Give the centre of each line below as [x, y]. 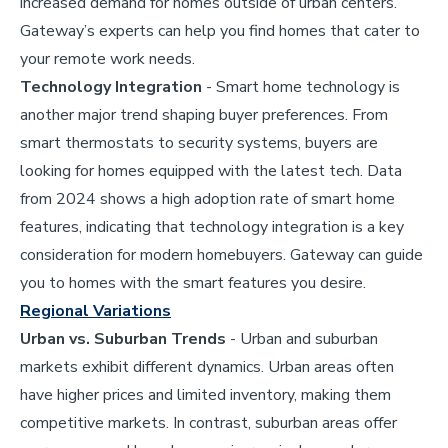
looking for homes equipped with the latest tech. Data [211, 170]
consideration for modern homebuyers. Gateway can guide [221, 254]
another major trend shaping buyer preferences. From [204, 114]
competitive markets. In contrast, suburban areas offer [208, 422]
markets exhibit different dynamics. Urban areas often [207, 366]
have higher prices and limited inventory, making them [205, 394]
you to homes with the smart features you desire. [193, 282]
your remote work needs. [107, 58]
